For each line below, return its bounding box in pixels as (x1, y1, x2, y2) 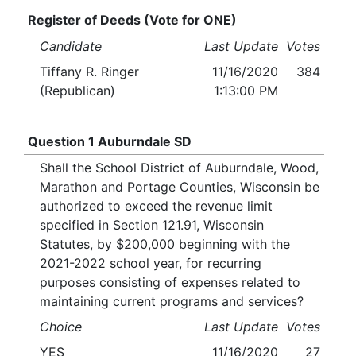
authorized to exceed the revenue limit (40, 198, 273, 215)
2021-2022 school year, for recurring (40, 255, 261, 272)
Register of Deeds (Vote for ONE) (27, 12, 237, 29)
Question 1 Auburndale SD (27, 133, 192, 150)
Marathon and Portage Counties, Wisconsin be (40, 179, 319, 195)
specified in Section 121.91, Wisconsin (40, 217, 264, 234)
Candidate (40, 38, 102, 55)
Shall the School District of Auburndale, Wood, (40, 160, 319, 176)
